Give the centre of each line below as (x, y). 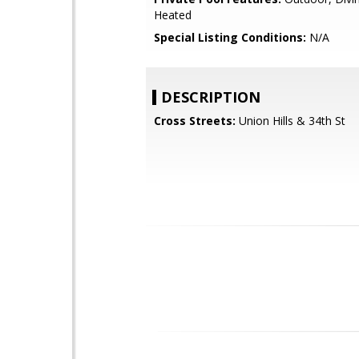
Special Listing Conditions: (230, 37)
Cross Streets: (195, 121)
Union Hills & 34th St (290, 121)
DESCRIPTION (211, 97)
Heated (173, 15)
